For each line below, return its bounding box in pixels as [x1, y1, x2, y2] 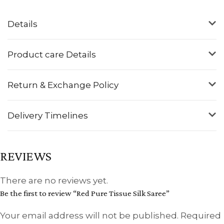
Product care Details [7, 49, 96, 59]
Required [180, 210, 221, 220]
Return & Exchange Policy [7, 79, 118, 90]
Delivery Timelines [7, 110, 88, 120]
